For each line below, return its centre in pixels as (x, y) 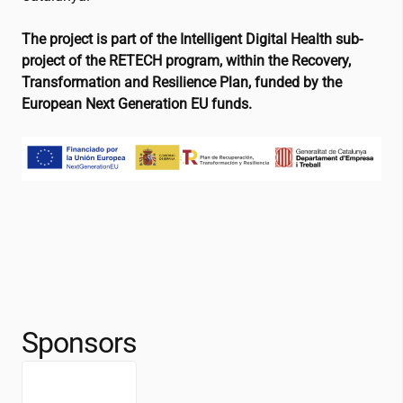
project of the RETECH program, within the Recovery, (186, 61)
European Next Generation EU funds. (137, 104)
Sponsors (80, 343)
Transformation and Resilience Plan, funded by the (182, 82)
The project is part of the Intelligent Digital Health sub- (192, 39)
